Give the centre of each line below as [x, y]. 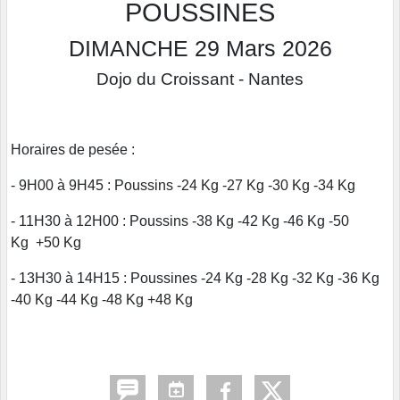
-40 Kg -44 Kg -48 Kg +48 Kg [102, 300]
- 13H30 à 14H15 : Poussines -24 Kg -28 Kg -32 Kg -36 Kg [195, 279]
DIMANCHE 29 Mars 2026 [200, 49]
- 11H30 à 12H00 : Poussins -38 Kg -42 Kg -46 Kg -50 [180, 221]
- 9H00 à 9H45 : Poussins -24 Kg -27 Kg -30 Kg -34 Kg [185, 186]
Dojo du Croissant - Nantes [200, 79]
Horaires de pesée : [75, 150]
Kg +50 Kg [46, 243]
